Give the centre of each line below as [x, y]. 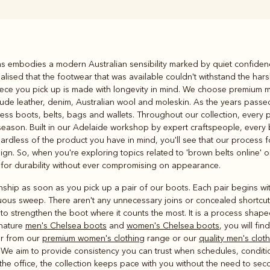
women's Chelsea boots [173, 225]
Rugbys [70, 64]
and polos [70, 81]
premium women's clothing [93, 238]
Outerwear [200, 72]
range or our [172, 238]
